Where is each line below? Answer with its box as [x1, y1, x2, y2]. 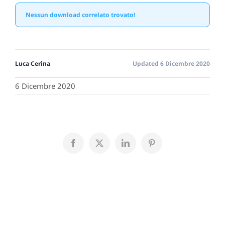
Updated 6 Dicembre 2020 [133, 59, 210, 68]
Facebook [72, 142, 104, 151]
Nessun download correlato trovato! [26, 10, 135, 19]
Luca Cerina [15, 59, 50, 68]
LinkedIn [125, 142, 154, 151]
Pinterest [151, 142, 178, 151]
